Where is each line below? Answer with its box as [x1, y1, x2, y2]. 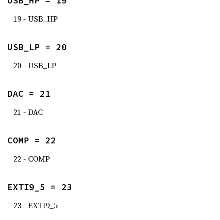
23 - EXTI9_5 [13, 200, 57, 211]
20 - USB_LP [13, 60, 56, 71]
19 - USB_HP [13, 13, 58, 24]
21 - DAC [13, 107, 43, 117]
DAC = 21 [7, 88, 51, 99]
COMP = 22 [7, 135, 56, 146]
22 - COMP [13, 153, 50, 164]
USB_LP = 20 [7, 41, 67, 53]
